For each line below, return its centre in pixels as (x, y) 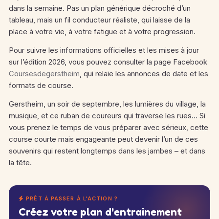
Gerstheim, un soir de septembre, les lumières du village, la (107, 104)
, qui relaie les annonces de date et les (144, 74)
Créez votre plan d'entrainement (100, 212)
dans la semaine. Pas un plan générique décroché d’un (100, 8)
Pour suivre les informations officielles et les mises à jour (104, 50)
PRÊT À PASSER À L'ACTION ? (71, 198)
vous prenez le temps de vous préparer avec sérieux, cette (109, 127)
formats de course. (41, 85)
